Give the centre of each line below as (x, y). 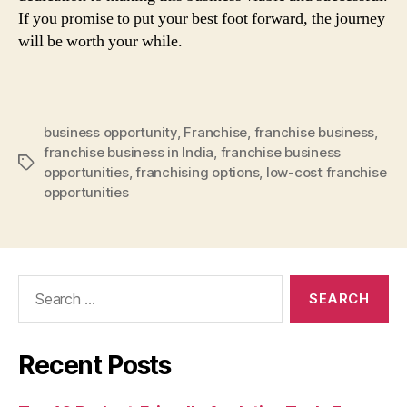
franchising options (198, 172)
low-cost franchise (326, 172)
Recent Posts (95, 365)
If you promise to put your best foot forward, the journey (202, 18)
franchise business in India (129, 152)
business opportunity (110, 132)
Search (35, 284)
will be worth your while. (100, 41)
